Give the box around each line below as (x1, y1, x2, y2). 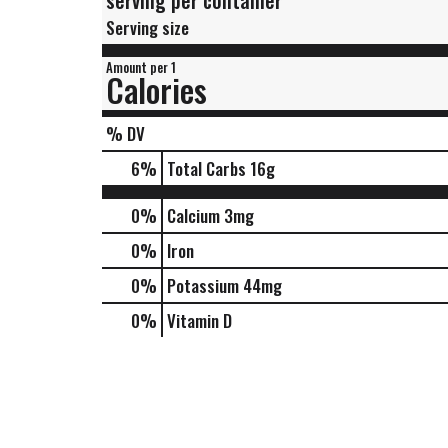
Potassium (167, 273, 239, 298)
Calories (106, 66, 207, 113)
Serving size (106, 15, 189, 40)
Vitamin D (167, 308, 232, 333)
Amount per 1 (106, 57, 176, 77)
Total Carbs (167, 156, 246, 181)
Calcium (167, 203, 220, 228)
